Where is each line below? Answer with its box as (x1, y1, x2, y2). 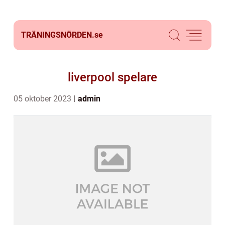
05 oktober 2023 (14, 94, 73, 103)
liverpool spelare (68, 70, 157, 84)
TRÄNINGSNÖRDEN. (21, 30, 94, 40)
